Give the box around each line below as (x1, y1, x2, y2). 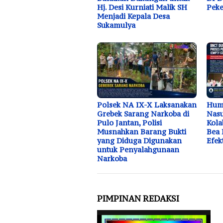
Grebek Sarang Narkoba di (97, 109, 189, 118)
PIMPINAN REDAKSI (97, 193, 179, 204)
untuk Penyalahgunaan (97, 144, 179, 154)
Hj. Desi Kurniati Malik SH (97, 2, 187, 12)
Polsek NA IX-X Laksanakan (97, 100, 197, 110)
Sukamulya (97, 20, 135, 30)
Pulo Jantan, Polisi (97, 117, 162, 127)
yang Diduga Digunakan (97, 135, 182, 145)
